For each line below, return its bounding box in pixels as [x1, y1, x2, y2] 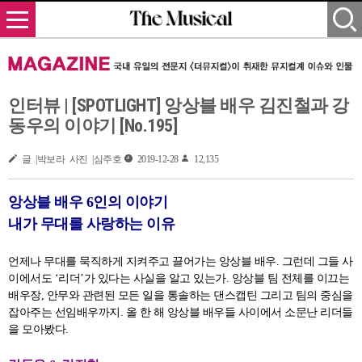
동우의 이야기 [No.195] [8, 116, 177, 136]
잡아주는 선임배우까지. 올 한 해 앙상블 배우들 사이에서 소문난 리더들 [8, 306, 353, 318]
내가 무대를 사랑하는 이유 [8, 216, 175, 232]
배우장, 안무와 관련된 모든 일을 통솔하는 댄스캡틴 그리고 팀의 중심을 [8, 289, 353, 301]
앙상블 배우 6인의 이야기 [8, 194, 167, 210]
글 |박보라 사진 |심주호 [17, 154, 121, 163]
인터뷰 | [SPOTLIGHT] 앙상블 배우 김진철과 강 [8, 95, 349, 116]
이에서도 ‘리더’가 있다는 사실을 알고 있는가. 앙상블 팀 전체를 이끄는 [8, 272, 349, 284]
